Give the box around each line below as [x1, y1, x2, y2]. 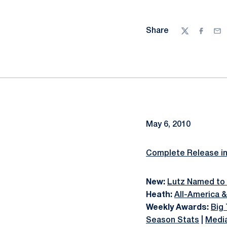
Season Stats [146, 217, 199, 224]
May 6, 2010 [146, 121, 191, 128]
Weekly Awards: [146, 204, 209, 211]
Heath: [146, 192, 172, 199]
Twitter [180, 32, 208, 40]
